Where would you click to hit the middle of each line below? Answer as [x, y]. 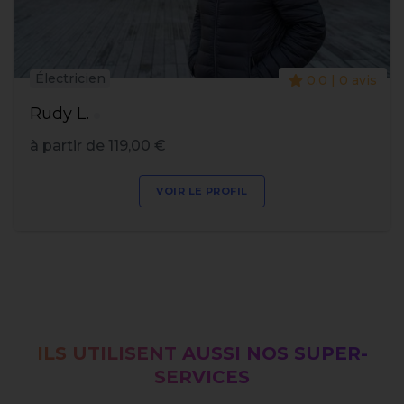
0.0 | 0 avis [340, 80]
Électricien [70, 79]
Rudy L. [60, 114]
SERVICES [202, 377]
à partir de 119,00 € [98, 146]
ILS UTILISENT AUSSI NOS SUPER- [202, 354]
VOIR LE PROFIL [202, 192]
